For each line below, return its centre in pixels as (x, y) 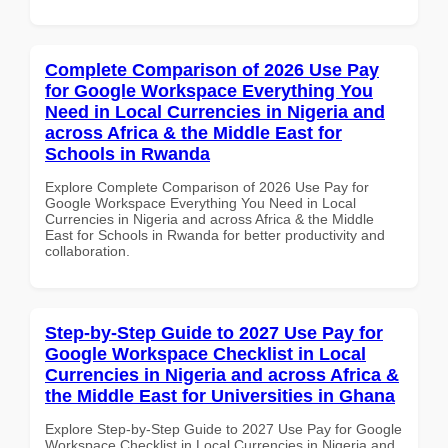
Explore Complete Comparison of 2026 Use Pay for (207, 186)
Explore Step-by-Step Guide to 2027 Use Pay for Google (223, 428)
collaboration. (87, 250)
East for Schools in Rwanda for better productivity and (215, 234)
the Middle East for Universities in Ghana (220, 395)
